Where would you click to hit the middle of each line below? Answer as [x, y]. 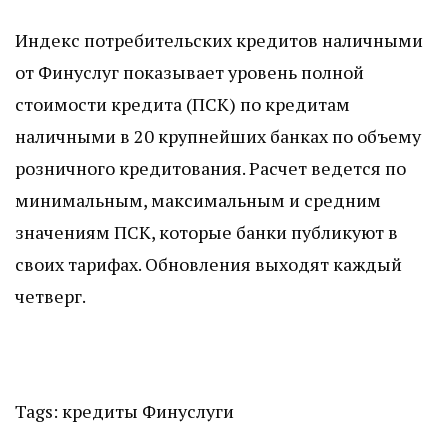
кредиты [100, 411]
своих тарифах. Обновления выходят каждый [208, 264]
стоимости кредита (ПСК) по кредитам [182, 104]
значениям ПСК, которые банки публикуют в [206, 232]
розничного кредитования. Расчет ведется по [210, 168]
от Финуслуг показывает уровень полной [189, 72]
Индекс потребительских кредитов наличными [219, 40]
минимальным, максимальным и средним [198, 200]
